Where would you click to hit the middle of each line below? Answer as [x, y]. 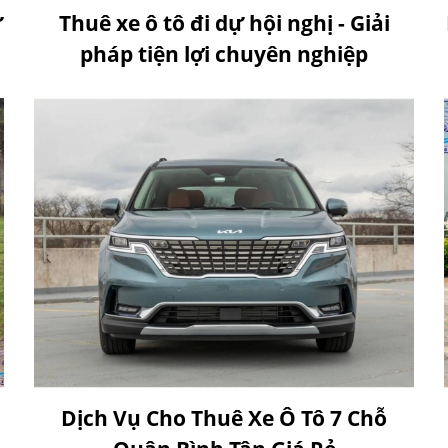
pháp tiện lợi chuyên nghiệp [224, 53]
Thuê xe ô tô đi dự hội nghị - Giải [224, 22]
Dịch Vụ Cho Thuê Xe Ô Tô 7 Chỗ [224, 417]
